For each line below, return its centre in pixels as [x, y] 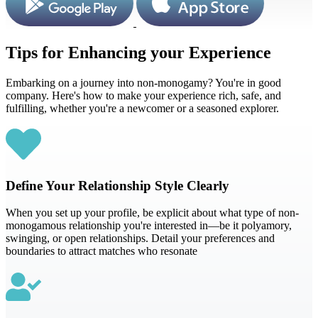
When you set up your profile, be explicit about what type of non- [152, 212]
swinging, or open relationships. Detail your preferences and [140, 238]
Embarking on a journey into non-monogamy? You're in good [143, 83]
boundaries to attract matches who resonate [102, 251]
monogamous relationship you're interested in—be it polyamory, [149, 225]
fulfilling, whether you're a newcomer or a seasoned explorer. [142, 109]
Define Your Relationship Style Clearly [117, 185]
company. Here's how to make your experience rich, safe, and [143, 96]
